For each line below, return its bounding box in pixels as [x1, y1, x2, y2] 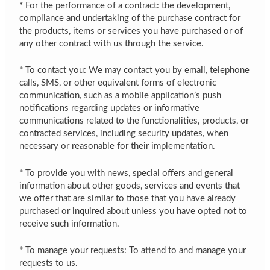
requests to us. [19, 259, 78, 268]
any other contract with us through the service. [19, 39, 204, 49]
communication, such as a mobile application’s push [19, 91, 222, 101]
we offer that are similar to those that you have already [19, 193, 236, 203]
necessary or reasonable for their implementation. [19, 142, 216, 151]
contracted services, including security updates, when [19, 129, 229, 139]
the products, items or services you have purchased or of [19, 27, 243, 36]
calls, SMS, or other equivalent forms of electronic [19, 78, 217, 88]
